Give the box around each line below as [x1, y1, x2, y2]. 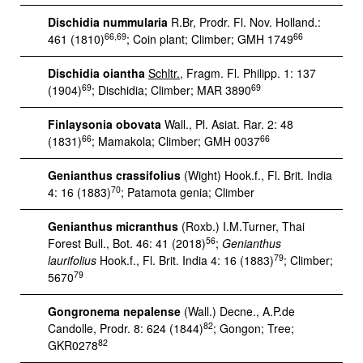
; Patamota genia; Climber [121, 184, 254, 200]
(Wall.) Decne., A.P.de [181, 303, 295, 319]
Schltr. [148, 65, 180, 81]
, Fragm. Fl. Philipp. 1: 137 [180, 65, 316, 81]
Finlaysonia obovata [48, 116, 161, 132]
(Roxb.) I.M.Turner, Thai [181, 218, 305, 234]
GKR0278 [48, 337, 98, 353]
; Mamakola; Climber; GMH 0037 [92, 133, 260, 149]
